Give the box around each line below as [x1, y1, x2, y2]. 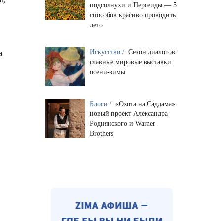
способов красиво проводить [89, 11, 176, 19]
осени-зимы [89, 68, 125, 75]
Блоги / [89, 100, 113, 108]
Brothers [89, 129, 113, 137]
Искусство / [89, 48, 126, 56]
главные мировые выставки [89, 58, 171, 66]
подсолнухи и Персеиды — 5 [89, 1, 177, 9]
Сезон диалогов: [128, 48, 177, 56]
